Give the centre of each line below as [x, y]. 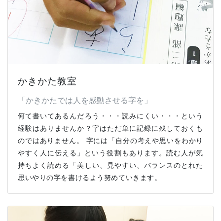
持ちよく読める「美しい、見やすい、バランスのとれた [110, 165]
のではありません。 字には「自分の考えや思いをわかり [110, 140]
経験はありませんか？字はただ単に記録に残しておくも [110, 128]
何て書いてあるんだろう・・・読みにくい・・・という [110, 115]
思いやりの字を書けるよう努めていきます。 [90, 177]
